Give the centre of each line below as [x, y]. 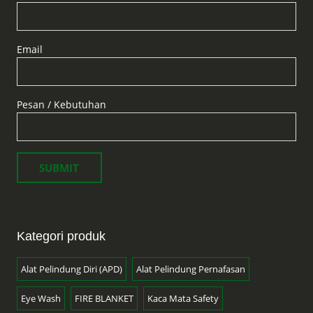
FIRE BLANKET [104, 299]
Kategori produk [61, 236]
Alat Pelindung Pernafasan [190, 269]
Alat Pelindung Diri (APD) [71, 269]
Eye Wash [41, 299]
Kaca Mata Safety [183, 299]
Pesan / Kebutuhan [61, 105]
